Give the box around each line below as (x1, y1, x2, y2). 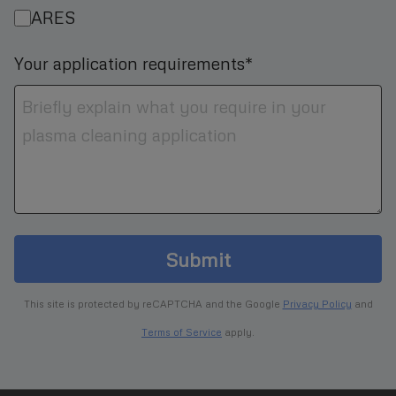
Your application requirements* (14, 53, 253, 74)
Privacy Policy (282, 298, 352, 311)
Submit (165, 247, 231, 272)
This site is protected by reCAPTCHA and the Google (23, 298, 283, 311)
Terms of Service (141, 326, 222, 339)
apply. (222, 326, 255, 339)
